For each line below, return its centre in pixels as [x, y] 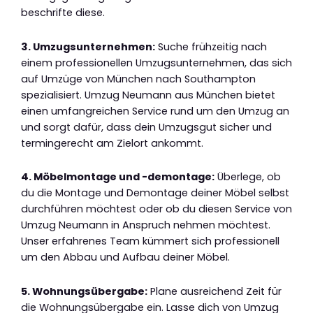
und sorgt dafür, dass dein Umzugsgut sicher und [146, 127]
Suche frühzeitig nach [211, 46]
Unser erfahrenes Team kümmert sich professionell [150, 241]
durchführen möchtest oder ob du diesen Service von [156, 209]
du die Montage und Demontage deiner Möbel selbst [155, 193]
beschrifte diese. [63, 13]
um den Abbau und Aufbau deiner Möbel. [125, 257]
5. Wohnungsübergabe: [84, 291]
